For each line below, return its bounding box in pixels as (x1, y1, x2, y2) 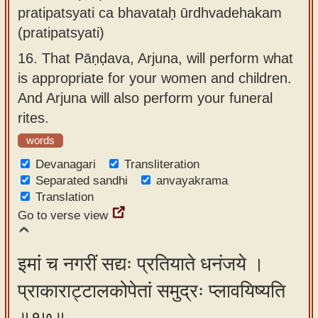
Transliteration (124, 158, 199, 171)
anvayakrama (156, 174, 228, 187)
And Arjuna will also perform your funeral (18, 89, 273, 106)
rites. (18, 109, 49, 126)
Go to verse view (18, 209, 108, 222)
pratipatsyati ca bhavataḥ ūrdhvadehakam (18, 4, 282, 21)
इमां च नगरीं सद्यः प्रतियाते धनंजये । (18, 253, 264, 275)
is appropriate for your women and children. (18, 70, 292, 86)
